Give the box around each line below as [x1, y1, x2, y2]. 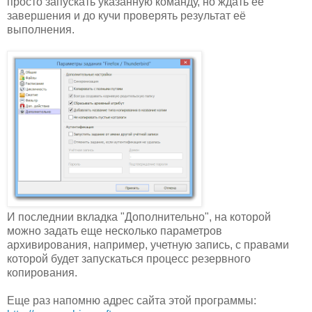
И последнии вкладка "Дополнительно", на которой [7, 210, 271, 223]
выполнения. [7, 23, 75, 36]
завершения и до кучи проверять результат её [7, 9, 246, 22]
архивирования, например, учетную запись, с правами [7, 238, 289, 251]
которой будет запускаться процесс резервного [7, 252, 251, 265]
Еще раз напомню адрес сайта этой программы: [7, 294, 256, 306]
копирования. [7, 266, 77, 279]
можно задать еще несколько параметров [7, 224, 222, 237]
